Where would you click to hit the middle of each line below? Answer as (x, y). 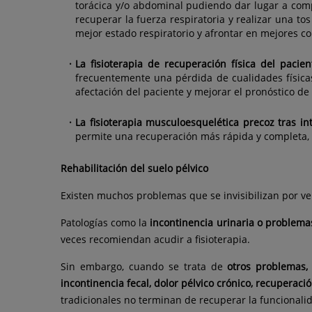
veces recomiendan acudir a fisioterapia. (155, 240)
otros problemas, (268, 267)
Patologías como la (106, 223)
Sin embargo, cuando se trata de (144, 267)
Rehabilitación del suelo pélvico (134, 169)
